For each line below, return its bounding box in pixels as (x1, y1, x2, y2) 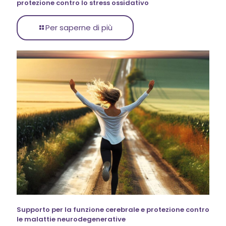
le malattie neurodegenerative (17, 214, 126, 224)
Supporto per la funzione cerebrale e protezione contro (17, 205, 209, 215)
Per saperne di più (45, 22, 112, 33)
